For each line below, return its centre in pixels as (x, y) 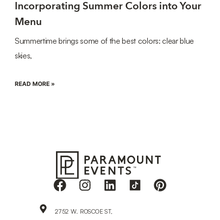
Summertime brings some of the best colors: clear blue (105, 41)
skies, (24, 55)
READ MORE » (35, 83)
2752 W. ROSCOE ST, (84, 212)
